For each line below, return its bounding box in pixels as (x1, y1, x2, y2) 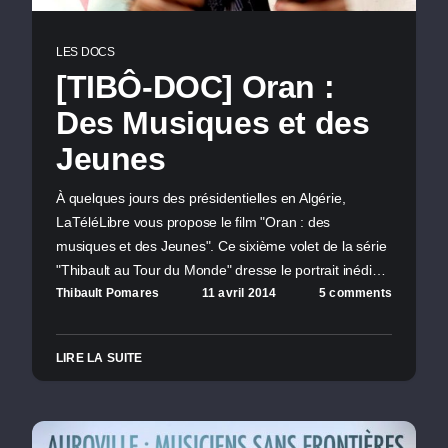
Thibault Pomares (56, 285, 160, 300)
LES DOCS (56, 45, 115, 60)
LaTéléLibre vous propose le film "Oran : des (56, 214, 331, 231)
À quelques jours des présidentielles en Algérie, (56, 190, 346, 207)
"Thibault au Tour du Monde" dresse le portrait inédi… (56, 262, 386, 279)
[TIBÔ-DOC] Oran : (56, 69, 335, 106)
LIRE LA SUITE (56, 350, 143, 365)
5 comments (319, 285, 392, 300)
